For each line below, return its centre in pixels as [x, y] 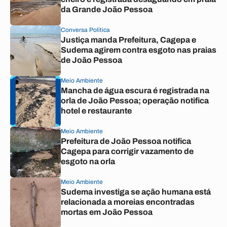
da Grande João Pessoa [107, 9]
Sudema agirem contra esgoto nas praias [139, 50]
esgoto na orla [88, 161]
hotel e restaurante [96, 111]
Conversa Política [85, 30]
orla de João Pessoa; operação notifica [135, 101]
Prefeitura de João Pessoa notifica [126, 141]
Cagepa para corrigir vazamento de [127, 151]
